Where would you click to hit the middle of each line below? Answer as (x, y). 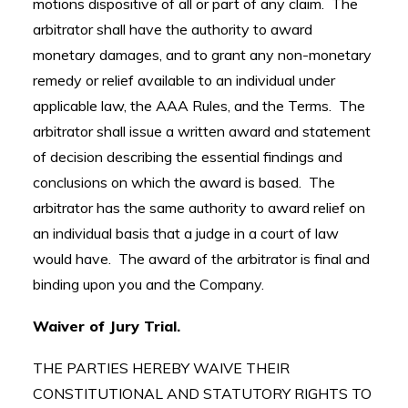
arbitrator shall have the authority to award (173, 29)
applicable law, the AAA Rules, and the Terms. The (199, 106)
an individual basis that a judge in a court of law (186, 233)
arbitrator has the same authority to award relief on (199, 208)
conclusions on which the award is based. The (184, 182)
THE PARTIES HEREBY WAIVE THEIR (161, 368)
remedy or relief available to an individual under (184, 80)
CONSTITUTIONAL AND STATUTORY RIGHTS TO (202, 393)
